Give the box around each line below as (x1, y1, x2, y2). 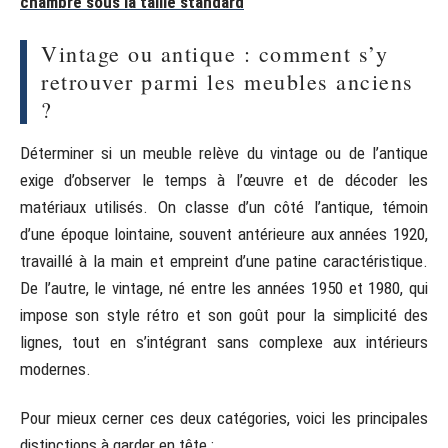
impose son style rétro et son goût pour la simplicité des (20, 304, 428, 325)
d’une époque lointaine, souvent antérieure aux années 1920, (20, 223, 428, 244)
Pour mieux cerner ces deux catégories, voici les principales (20, 408, 428, 428)
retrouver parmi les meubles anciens (41, 66, 414, 96)
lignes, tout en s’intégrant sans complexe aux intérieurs (20, 331, 428, 352)
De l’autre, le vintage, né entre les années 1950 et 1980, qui (20, 277, 428, 298)
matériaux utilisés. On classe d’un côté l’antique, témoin (20, 196, 428, 217)
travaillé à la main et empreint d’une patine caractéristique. (20, 250, 428, 271)
